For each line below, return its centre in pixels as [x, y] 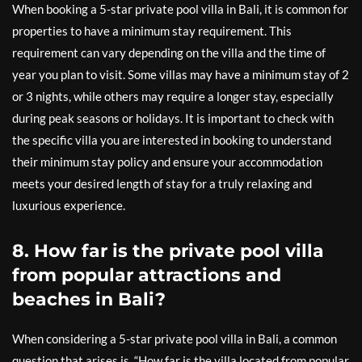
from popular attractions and [147, 276]
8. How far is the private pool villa [168, 251]
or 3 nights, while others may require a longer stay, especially [173, 97]
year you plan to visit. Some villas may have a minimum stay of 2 [181, 75]
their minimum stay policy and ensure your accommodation [167, 162]
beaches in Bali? [89, 300]
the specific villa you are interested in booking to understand [172, 140]
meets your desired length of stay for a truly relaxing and [162, 184]
